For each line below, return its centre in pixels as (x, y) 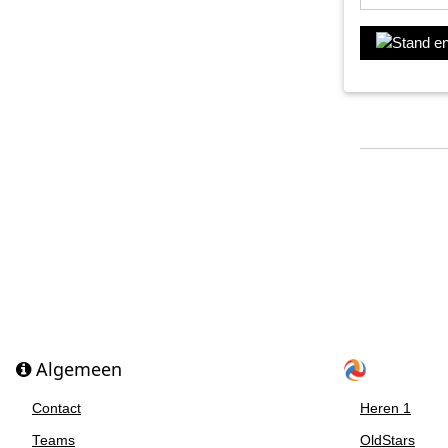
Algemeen (76, 369)
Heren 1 (385, 409)
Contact (56, 409)
